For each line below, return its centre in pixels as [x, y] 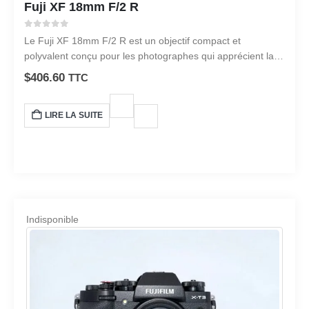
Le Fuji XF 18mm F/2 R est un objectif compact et [132, 41]
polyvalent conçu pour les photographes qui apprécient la [149, 56]
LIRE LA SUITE [74, 116]
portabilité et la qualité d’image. [92, 71]
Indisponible [53, 219]
